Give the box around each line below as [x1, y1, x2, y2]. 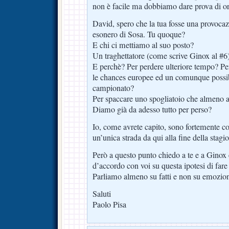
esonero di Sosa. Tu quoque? [93, 29, 185, 40]
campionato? [93, 82, 134, 94]
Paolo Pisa [93, 199, 126, 211]
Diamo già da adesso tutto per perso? [93, 104, 212, 116]
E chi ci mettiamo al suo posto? [93, 39, 194, 51]
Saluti [93, 188, 111, 200]
